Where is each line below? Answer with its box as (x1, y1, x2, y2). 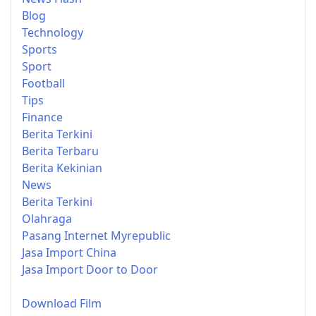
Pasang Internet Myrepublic (22, 227, 171, 243)
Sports (22, 41, 57, 57)
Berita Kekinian (22, 159, 102, 176)
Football (22, 75, 65, 91)
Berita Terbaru (22, 142, 99, 159)
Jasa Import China (22, 244, 116, 260)
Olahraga (22, 210, 72, 226)
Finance (22, 109, 63, 125)
